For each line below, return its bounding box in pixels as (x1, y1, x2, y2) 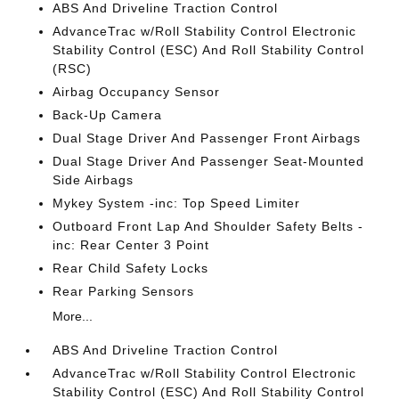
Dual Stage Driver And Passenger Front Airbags (53, 130, 362, 145)
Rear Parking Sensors (53, 283, 195, 298)
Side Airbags (53, 172, 134, 187)
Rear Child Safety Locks (53, 260, 209, 275)
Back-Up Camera (53, 107, 163, 122)
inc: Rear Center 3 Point (53, 237, 210, 252)
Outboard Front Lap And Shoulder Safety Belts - (53, 218, 364, 233)
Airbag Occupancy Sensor (53, 84, 221, 99)
